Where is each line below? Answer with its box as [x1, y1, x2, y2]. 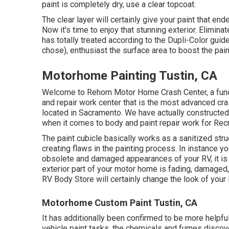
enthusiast [70, 45, 107, 55]
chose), [42, 45, 70, 55]
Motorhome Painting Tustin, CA [42, 68, 217, 83]
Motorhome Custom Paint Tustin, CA [42, 197, 197, 208]
